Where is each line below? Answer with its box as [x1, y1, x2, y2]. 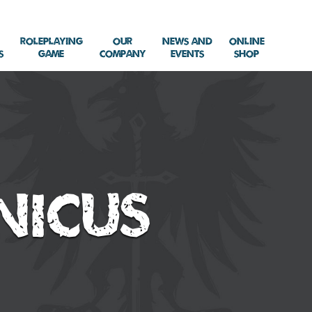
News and [162, 35, 212, 47]
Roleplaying [19, 35, 83, 47]
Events [170, 47, 204, 59]
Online [228, 35, 265, 47]
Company [99, 47, 146, 59]
